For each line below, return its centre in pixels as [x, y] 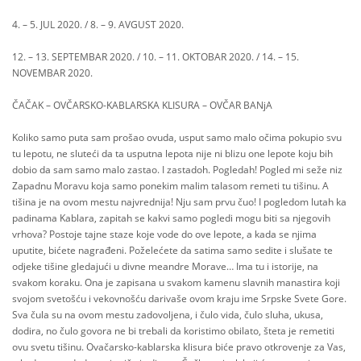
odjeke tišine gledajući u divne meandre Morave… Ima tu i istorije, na [165, 266]
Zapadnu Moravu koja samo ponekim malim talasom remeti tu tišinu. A [170, 186]
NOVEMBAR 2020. [52, 73]
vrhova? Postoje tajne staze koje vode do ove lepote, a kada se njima [164, 234]
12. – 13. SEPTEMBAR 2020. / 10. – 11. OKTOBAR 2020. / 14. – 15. [156, 57]
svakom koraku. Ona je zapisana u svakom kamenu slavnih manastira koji [176, 282]
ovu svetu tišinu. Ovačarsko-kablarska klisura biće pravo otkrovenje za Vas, [179, 347]
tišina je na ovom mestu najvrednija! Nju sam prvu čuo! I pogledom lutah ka [179, 202]
